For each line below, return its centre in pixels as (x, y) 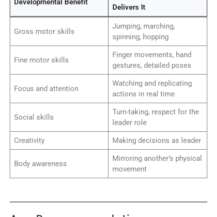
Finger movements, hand (152, 55)
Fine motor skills (41, 60)
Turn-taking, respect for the (155, 112)
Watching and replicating (152, 84)
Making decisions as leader (156, 141)
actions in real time (143, 94)
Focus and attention (46, 89)
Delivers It (129, 8)
